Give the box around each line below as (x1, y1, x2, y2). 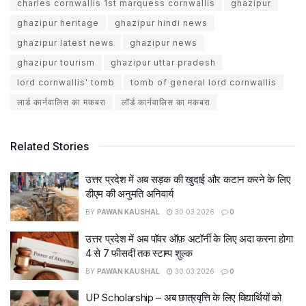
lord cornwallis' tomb (17, 77, 115, 87)
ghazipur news (130, 38, 197, 48)
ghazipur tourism (17, 57, 95, 68)
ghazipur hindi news (115, 18, 208, 28)
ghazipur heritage (17, 18, 99, 28)
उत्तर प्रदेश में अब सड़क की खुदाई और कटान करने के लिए (85, 173, 291, 186)
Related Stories (10, 139, 89, 153)
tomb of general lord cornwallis (130, 77, 277, 87)
